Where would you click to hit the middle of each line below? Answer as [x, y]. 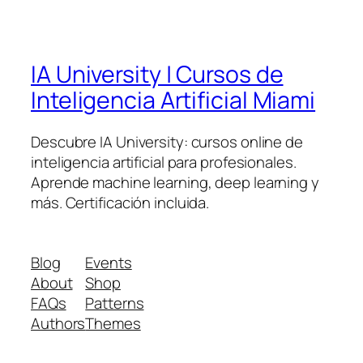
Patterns [115, 303]
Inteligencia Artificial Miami [173, 100]
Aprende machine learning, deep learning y [175, 183]
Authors [58, 323]
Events [109, 262]
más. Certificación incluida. [120, 203]
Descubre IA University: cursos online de [167, 142]
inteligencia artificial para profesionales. [164, 162]
